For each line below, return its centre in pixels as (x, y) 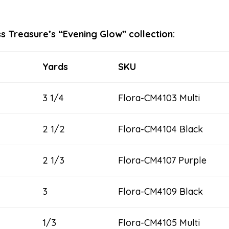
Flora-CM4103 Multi (159, 98)
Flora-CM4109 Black (160, 192)
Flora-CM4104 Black (160, 129)
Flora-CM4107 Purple (162, 161)
